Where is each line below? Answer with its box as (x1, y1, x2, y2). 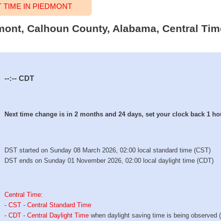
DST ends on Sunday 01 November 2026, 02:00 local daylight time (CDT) (4, 157, 214, 165)
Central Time (4, 190, 41, 198)
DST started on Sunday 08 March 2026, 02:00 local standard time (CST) (4, 147, 211, 154)
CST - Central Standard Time (8, 201, 92, 209)
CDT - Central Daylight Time (8, 211, 89, 219)
